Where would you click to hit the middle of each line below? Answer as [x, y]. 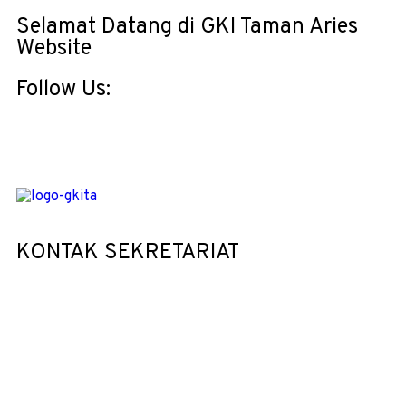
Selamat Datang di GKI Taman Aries [187, 27]
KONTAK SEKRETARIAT [128, 253]
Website [54, 49]
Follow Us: [63, 90]
